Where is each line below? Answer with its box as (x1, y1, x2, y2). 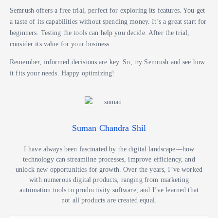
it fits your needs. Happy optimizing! (10, 69, 115, 77)
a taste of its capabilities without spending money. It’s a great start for (10, 18, 207, 25)
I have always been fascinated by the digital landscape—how (23, 145, 195, 153)
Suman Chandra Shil (72, 123, 146, 133)
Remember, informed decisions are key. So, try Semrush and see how (10, 58, 205, 66)
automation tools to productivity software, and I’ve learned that (19, 186, 199, 194)
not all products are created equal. (61, 197, 157, 204)
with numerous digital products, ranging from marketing (29, 176, 189, 184)
